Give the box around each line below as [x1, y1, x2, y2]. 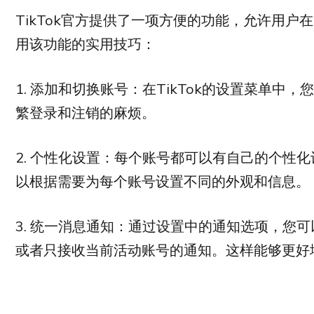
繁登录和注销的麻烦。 [15, 103, 156, 121]
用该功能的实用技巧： [15, 34, 156, 53]
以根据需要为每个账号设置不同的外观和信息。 [15, 172, 310, 190]
